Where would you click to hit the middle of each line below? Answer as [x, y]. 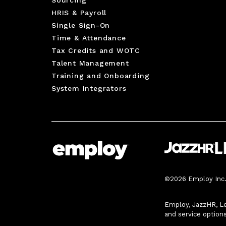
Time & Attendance [89, 38]
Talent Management [90, 63]
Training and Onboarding [101, 75]
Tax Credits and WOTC [96, 50]
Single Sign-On [81, 25]
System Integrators [89, 88]
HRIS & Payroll [79, 12]
